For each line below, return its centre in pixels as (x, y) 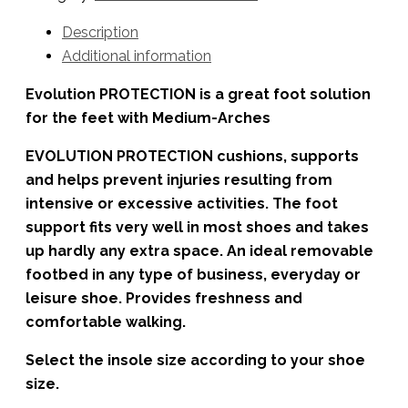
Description (100, 33)
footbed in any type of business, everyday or (193, 275)
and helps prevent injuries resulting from (179, 180)
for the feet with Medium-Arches (148, 118)
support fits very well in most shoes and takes (197, 228)
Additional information (137, 56)
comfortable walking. (106, 322)
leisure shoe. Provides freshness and (164, 299)
